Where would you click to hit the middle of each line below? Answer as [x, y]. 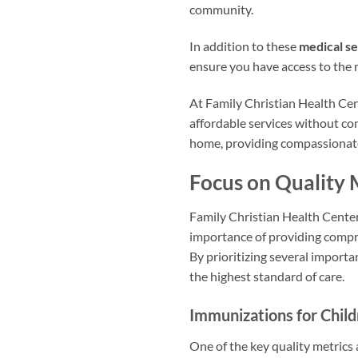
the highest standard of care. [267, 276]
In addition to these [244, 46]
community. [221, 10]
